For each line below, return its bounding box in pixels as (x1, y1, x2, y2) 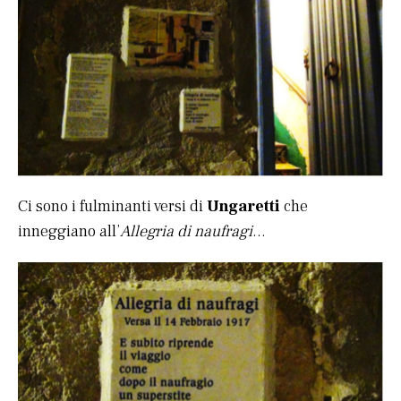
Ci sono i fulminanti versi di (18, 196, 207, 218)
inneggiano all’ (18, 221, 120, 243)
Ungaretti (207, 196, 280, 218)
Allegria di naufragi (120, 221, 252, 243)
